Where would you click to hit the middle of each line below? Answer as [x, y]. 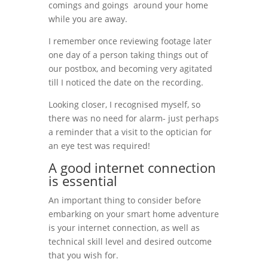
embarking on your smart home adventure [133, 214]
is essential [83, 180]
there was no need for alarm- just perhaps [133, 118]
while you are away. [88, 19]
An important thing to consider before [124, 200]
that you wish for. [83, 255]
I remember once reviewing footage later [130, 41]
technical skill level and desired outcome [130, 241]
